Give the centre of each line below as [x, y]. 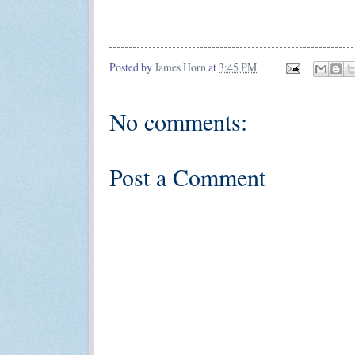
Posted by [132, 67]
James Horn [180, 67]
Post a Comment [187, 177]
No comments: [178, 122]
